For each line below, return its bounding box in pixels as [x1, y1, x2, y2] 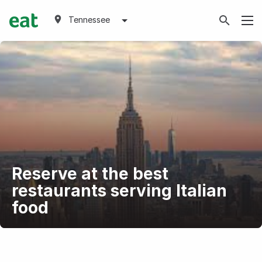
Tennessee [68, 15, 110, 25]
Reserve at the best [11, 164, 168, 184]
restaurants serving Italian [11, 181, 227, 201]
